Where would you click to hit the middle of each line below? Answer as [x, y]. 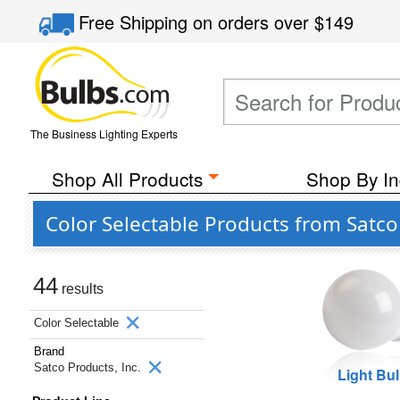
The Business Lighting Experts [104, 133]
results [81, 289]
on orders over [254, 22]
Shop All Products [127, 179]
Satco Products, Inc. [89, 367]
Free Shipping [136, 22]
